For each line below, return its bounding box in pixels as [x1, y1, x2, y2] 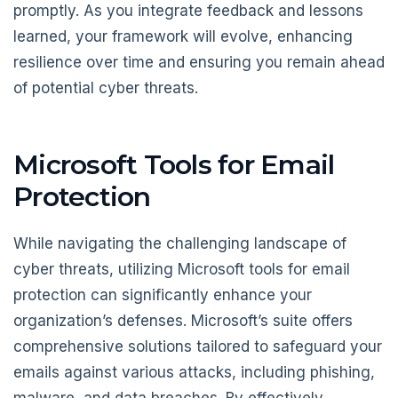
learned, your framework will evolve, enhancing [13, 28, 353, 46]
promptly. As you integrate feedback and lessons [13, 2, 363, 20]
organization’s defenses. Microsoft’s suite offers [13, 311, 353, 330]
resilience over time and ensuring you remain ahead [13, 53, 385, 72]
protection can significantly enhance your [13, 285, 312, 304]
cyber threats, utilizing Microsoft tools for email [13, 259, 350, 278]
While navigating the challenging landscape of [13, 234, 346, 252]
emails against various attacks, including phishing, [13, 362, 375, 381]
